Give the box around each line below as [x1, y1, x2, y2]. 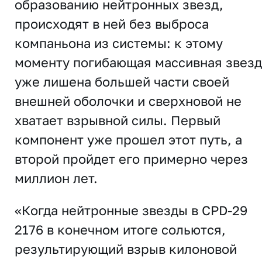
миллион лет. [15, 170, 98, 186]
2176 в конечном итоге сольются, [15, 221, 226, 237]
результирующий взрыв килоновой [15, 240, 237, 257]
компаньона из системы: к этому [15, 35, 223, 51]
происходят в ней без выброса [15, 15, 209, 32]
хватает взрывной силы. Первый [15, 112, 220, 128]
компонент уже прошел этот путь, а [15, 131, 242, 147]
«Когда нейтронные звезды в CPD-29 [15, 202, 247, 218]
